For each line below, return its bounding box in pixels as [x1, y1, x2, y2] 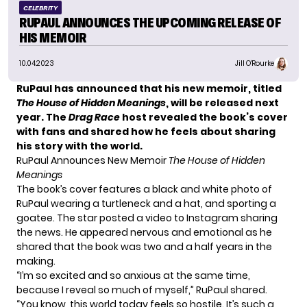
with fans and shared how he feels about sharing [16, 124, 275, 138]
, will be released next [166, 95, 279, 110]
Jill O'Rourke [235, 58, 274, 69]
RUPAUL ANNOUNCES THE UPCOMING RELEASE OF [19, 14, 281, 30]
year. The [16, 110, 66, 124]
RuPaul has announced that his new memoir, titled [16, 81, 282, 95]
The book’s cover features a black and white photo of [16, 182, 272, 196]
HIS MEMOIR [19, 29, 86, 45]
